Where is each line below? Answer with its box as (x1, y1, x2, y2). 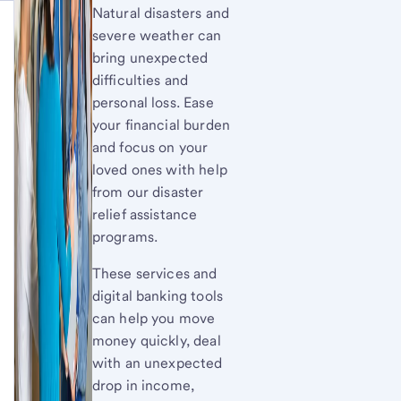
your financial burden (91, 116, 231, 133)
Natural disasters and (91, 4, 230, 21)
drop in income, (91, 377, 195, 394)
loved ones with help (91, 161, 227, 178)
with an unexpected (91, 354, 223, 371)
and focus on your (91, 139, 209, 156)
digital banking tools (91, 287, 224, 304)
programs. (91, 228, 158, 245)
